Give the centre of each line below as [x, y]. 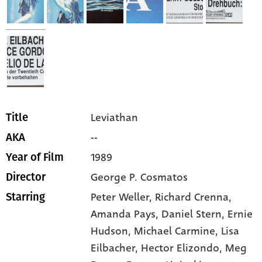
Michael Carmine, [178, 231]
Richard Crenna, [194, 197]
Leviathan [115, 118]
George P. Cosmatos [139, 177]
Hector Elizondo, [183, 248]
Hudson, [113, 231]
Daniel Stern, [195, 214]
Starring [25, 197]
